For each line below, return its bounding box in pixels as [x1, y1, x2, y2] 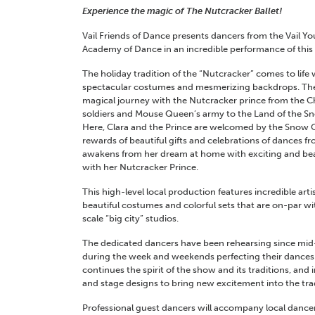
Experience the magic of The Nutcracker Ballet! [82, 6, 282, 17]
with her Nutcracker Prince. [82, 162, 198, 173]
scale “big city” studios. [82, 213, 179, 224]
